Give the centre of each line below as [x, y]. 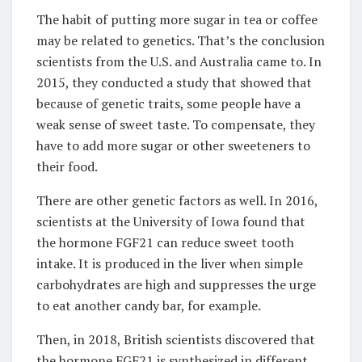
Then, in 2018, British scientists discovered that [176, 339]
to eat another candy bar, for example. [149, 305]
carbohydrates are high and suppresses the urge [176, 284]
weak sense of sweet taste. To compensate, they [176, 124]
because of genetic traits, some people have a [168, 103]
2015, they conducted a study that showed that [174, 82]
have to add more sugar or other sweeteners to [173, 145]
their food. [67, 166]
